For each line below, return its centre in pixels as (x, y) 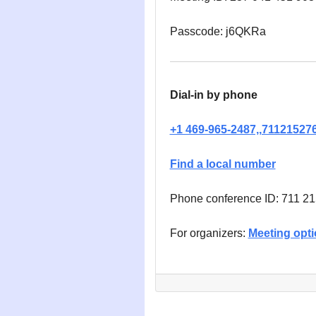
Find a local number (223, 164)
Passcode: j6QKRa (218, 31)
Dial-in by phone (213, 95)
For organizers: (209, 233)
